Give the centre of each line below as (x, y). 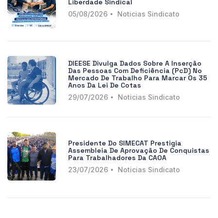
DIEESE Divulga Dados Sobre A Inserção (135, 64)
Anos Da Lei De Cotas (105, 85)
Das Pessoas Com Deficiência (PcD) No (135, 71)
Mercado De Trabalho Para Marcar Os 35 (138, 78)
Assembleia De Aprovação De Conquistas (139, 150)
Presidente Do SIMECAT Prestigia (125, 143)
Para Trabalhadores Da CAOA (117, 157)
